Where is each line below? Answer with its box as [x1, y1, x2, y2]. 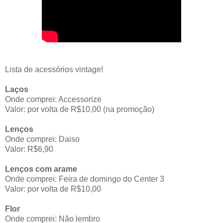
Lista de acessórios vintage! [5, 65, 103, 74]
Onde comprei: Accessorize [5, 95, 102, 104]
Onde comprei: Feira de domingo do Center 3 [5, 174, 164, 183]
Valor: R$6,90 [5, 144, 53, 153]
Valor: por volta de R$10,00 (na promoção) [5, 105, 154, 113]
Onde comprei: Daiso [5, 134, 80, 143]
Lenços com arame [5, 164, 77, 173]
